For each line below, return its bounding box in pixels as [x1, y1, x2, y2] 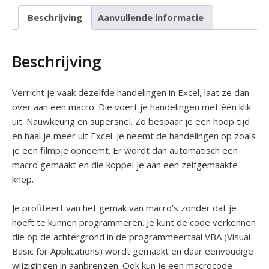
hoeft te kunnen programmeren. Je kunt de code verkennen [12, 216, 256, 228]
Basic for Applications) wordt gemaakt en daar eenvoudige [12, 244, 253, 257]
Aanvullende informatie [98, 11, 204, 24]
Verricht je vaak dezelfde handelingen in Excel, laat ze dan [12, 86, 249, 98]
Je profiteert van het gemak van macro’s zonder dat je [12, 201, 237, 214]
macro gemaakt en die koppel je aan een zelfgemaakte [12, 158, 238, 171]
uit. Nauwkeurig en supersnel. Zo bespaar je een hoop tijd [12, 115, 250, 127]
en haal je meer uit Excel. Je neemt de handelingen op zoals [12, 129, 256, 142]
